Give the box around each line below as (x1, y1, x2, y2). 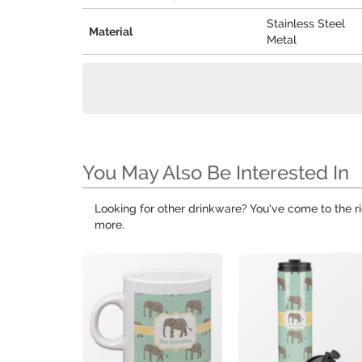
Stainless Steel (267, 17, 345, 30)
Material (89, 25, 133, 38)
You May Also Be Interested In (82, 161, 349, 184)
